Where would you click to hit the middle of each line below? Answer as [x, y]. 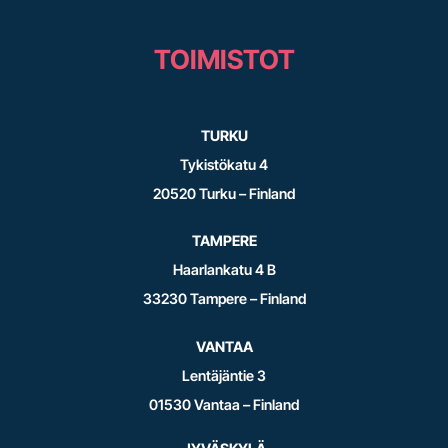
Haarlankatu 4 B [224, 270]
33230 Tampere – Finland [224, 299]
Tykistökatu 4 [224, 164]
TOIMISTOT [224, 59]
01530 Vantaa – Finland [224, 404]
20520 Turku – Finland [224, 193]
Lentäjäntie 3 [224, 375]
